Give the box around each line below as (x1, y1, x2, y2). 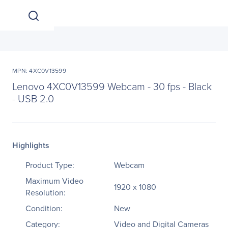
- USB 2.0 (12, 91, 54, 105)
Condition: (25, 203, 63, 214)
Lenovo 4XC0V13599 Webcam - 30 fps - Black (12, 79, 212, 93)
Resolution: (25, 187, 66, 198)
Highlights (12, 139, 49, 151)
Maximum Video (25, 175, 83, 187)
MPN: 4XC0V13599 (12, 66, 66, 75)
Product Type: (25, 159, 74, 171)
